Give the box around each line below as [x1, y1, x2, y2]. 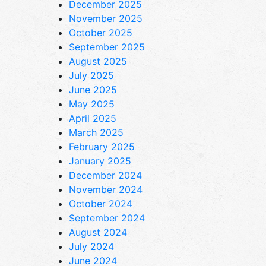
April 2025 [69, 112, 116, 124]
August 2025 [69, 55, 127, 67]
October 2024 [69, 197, 132, 210]
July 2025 [69, 69, 114, 81]
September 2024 [69, 211, 145, 224]
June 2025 [69, 83, 117, 96]
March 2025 [69, 126, 123, 138]
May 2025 [69, 97, 115, 110]
